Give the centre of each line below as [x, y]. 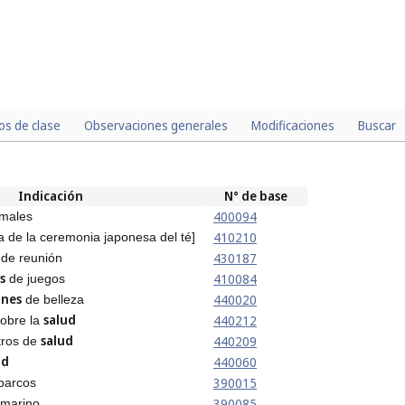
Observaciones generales [156, 125]
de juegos [35, 278]
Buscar [377, 125]
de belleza [53, 299]
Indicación [50, 195]
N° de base [256, 195]
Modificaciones [293, 125]
